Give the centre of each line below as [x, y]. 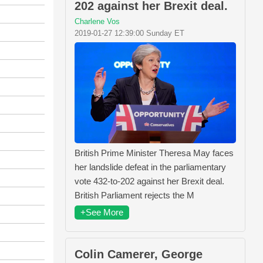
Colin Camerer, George [139, 254]
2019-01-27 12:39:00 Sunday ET [129, 33]
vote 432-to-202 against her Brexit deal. [149, 181]
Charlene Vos [97, 21]
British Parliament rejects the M [134, 195]
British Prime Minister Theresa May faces [154, 153]
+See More [102, 212]
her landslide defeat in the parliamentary [150, 167]
